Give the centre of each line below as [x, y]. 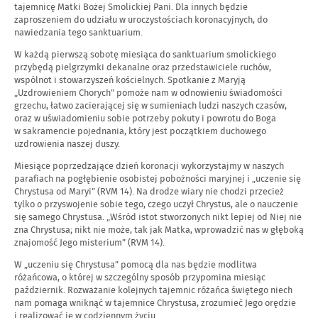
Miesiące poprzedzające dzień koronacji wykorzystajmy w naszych [149, 166]
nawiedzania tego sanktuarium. [78, 33]
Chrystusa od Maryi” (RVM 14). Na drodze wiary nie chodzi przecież [149, 192]
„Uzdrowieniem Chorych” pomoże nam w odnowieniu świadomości [148, 93]
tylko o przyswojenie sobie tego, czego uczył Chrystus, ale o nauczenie [156, 204]
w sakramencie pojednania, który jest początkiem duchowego [140, 131]
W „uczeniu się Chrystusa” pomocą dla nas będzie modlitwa [136, 265]
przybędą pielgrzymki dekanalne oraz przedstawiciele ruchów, [143, 67]
